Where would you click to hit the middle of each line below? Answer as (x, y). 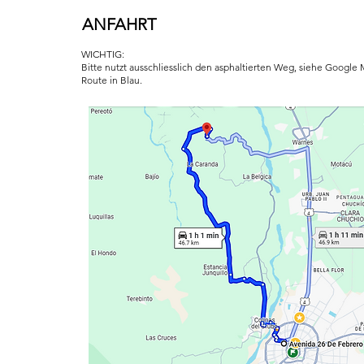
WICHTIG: (103, 54)
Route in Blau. (112, 80)
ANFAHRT (119, 24)
